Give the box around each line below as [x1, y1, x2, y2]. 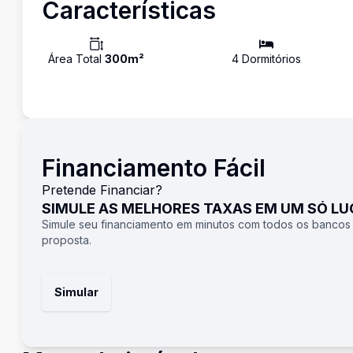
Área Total [48, 52, 105, 65]
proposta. [42, 233, 91, 247]
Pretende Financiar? [42, 182, 162, 198]
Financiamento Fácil [42, 154, 266, 182]
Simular [54, 285, 98, 299]
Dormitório [238, 52, 295, 65]
